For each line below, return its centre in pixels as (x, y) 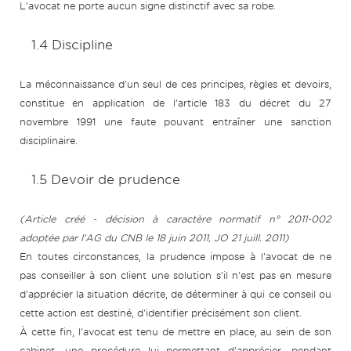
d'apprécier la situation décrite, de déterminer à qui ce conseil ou (175, 295)
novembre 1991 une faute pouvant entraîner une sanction (175, 122)
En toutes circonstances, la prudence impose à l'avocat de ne (175, 257)
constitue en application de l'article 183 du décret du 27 (175, 103)
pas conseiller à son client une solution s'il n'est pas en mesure (175, 276)
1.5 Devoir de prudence (106, 180)
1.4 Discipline (72, 45)
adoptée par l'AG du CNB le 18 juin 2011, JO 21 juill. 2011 (152, 238)
